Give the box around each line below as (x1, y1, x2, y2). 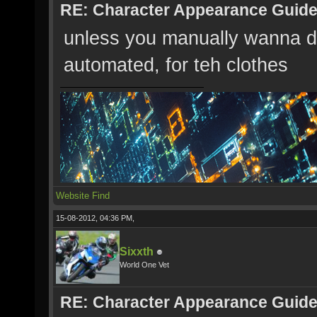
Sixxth (120, 246, 154, 258)
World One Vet (120, 260, 169, 269)
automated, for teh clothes (64, 54, 288, 76)
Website (56, 190, 89, 201)
